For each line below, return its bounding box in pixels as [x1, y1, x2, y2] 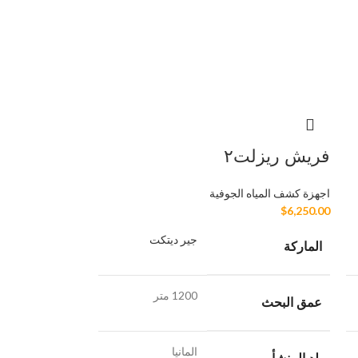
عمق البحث [261, 293, 322, 312]
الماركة [283, 237, 322, 257]
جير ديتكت [149, 233, 197, 247]
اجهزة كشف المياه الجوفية [209, 186, 330, 201]
